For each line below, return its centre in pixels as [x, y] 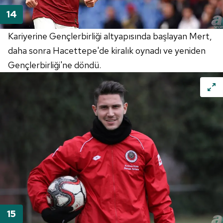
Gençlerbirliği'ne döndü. [55, 65]
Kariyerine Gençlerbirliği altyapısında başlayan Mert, [110, 36]
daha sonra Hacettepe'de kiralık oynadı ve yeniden [107, 50]
